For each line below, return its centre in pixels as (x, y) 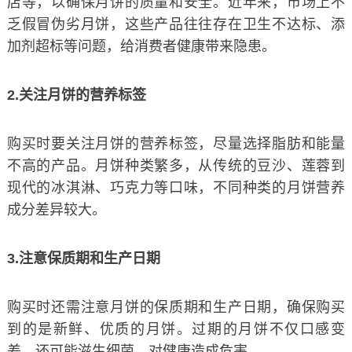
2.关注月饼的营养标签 (76, 95)
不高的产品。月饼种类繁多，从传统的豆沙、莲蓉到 (176, 165)
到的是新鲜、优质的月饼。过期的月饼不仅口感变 (176, 329)
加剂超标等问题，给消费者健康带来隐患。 (141, 46)
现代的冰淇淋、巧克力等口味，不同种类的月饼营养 (176, 187)
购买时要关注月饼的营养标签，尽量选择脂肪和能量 (176, 143)
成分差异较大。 (56, 209)
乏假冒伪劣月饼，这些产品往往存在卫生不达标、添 (176, 24)
